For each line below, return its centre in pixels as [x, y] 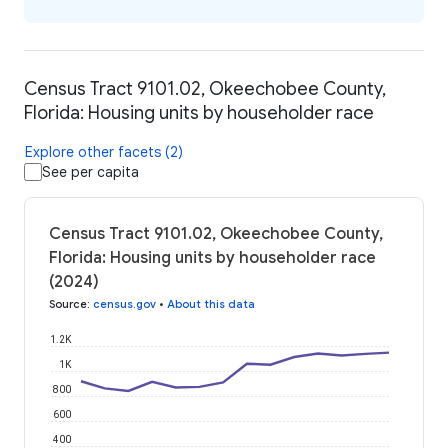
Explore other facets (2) [104, 152]
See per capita [90, 172]
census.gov [124, 304]
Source [68, 304]
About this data [211, 304]
